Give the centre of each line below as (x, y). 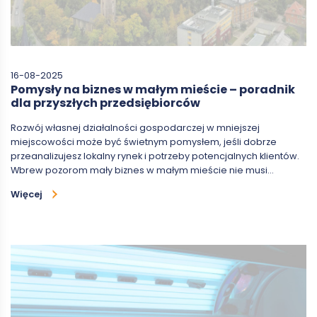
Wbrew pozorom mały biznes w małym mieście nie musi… (142, 170)
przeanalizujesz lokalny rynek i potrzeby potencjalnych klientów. (155, 156)
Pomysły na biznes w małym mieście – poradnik (153, 89)
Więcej (27, 194)
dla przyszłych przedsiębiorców (105, 103)
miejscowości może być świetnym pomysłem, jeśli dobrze (144, 142)
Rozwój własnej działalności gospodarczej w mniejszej (135, 127)
